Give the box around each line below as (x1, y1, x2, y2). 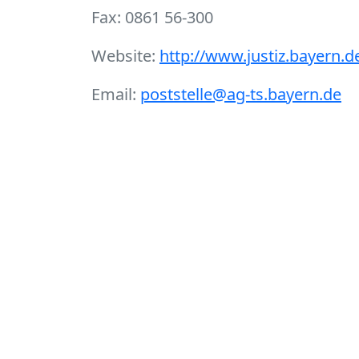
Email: (91, 83, 140, 105)
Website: (91, 45, 159, 67)
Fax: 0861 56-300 (91, 6, 213, 28)
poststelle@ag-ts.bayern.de (140, 83, 341, 105)
